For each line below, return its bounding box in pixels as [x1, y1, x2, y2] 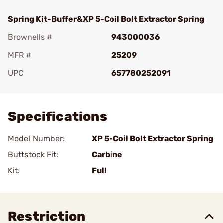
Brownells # [8, 32, 52, 42]
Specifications [8, 109, 107, 124]
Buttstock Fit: [8, 150, 59, 159]
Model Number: [8, 134, 65, 143]
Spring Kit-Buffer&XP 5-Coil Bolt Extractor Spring [8, 14, 204, 24]
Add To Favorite [22, 82, 81, 92]
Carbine [92, 150, 122, 159]
